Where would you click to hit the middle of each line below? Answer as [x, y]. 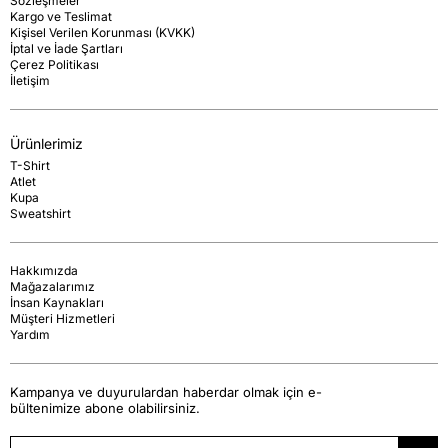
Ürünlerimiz [46, 143]
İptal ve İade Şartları [66, 48]
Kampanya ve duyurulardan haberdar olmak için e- [166, 391]
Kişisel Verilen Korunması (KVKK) [102, 32]
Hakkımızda [44, 270]
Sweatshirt [40, 213]
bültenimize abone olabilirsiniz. [105, 407]
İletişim [30, 80]
